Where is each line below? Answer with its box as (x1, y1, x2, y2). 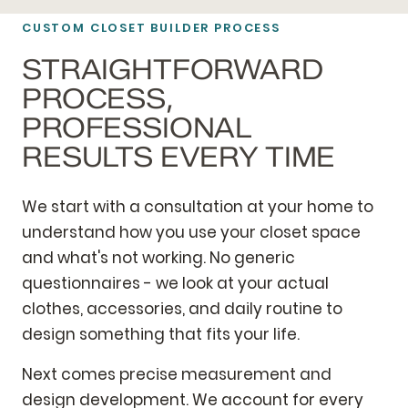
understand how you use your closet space (22, 220, 361, 243)
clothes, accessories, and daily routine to (22, 297, 342, 320)
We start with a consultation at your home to (22, 195, 373, 218)
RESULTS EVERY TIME (22, 139, 336, 174)
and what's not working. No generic (22, 246, 295, 269)
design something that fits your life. (22, 322, 300, 345)
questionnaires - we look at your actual (22, 271, 329, 294)
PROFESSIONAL (22, 110, 253, 145)
